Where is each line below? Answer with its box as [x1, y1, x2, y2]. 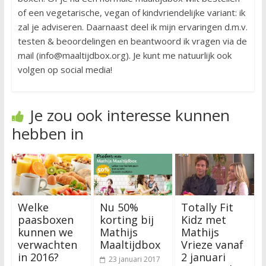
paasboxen [17, 213, 74, 227]
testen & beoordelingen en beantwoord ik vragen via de [17, 35, 247, 47]
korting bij [99, 213, 154, 227]
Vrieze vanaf [181, 237, 244, 252]
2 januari [181, 250, 226, 265]
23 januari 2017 [108, 254, 160, 265]
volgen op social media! [17, 64, 112, 76]
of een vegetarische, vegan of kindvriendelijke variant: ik [17, 7, 245, 19]
